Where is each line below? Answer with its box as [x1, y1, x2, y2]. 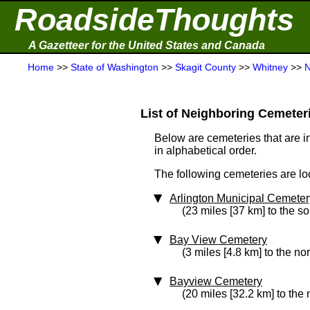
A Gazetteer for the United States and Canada [28, 39, 265, 51]
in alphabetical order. [154, 145, 257, 156]
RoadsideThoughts [15, 2, 294, 37]
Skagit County [175, 62, 236, 73]
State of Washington [71, 62, 158, 73]
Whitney [253, 62, 288, 73]
